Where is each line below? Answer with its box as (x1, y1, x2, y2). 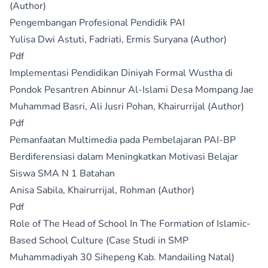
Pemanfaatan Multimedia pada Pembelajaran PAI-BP (10, 133, 236, 147)
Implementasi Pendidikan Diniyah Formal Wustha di (10, 66, 233, 80)
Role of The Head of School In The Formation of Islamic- (10, 217, 251, 230)
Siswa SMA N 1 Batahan (10, 167, 115, 180)
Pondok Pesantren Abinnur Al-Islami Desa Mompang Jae (10, 83, 254, 96)
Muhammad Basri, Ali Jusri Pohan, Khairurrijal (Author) (10, 100, 244, 113)
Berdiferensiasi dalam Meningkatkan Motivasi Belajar (10, 150, 238, 163)
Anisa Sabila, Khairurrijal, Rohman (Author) (10, 184, 194, 197)
